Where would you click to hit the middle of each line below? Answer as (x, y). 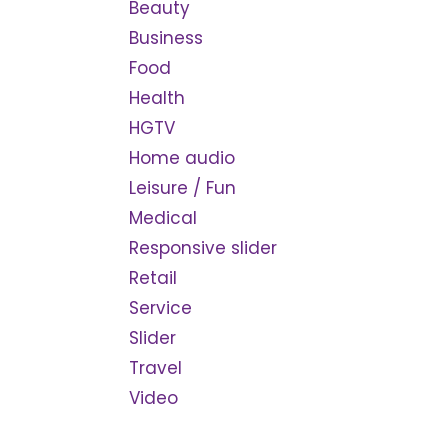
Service (160, 308)
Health (156, 98)
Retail (152, 278)
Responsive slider (202, 248)
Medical (162, 218)
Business (165, 38)
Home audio (181, 158)
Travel (155, 368)
